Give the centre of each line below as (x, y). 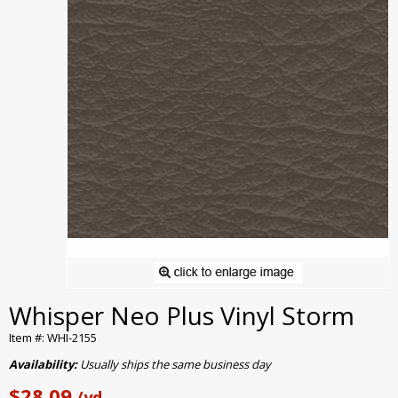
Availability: (44, 365)
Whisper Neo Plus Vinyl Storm (182, 316)
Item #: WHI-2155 (53, 338)
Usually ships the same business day (175, 365)
